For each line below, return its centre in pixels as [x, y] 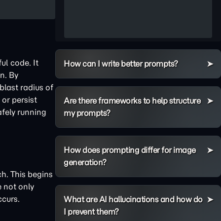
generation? [85, 162]
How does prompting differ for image [130, 150]
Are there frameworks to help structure [132, 101]
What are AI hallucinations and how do [133, 199]
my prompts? [87, 113]
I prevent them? [91, 212]
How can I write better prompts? [121, 64]
